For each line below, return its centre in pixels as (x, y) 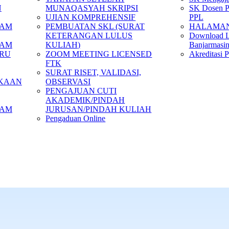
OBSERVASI (68, 82)
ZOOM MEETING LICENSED (99, 54)
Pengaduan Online (76, 118)
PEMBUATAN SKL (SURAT (95, 26)
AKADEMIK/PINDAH (85, 100)
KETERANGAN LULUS (89, 36)
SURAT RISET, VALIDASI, (94, 72)
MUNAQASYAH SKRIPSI (92, 8)
